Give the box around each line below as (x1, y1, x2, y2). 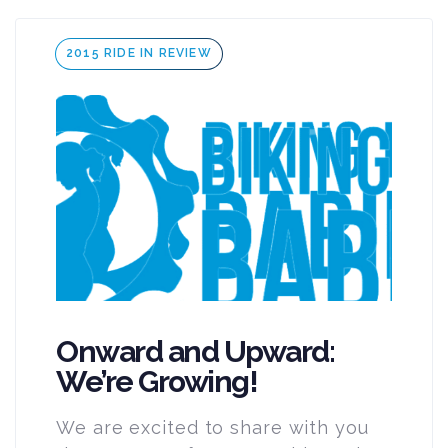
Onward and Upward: (56, 334, 334, 370)
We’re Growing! (56, 364, 257, 400)
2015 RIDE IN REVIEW (66, 46, 212, 61)
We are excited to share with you (56, 417, 369, 439)
